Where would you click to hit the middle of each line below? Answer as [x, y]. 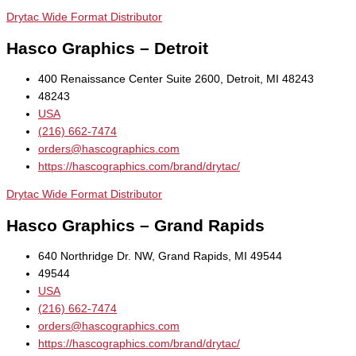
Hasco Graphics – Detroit [107, 48]
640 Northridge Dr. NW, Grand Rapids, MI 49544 [160, 257]
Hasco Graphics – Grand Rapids [135, 226]
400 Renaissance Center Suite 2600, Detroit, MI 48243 [176, 79]
